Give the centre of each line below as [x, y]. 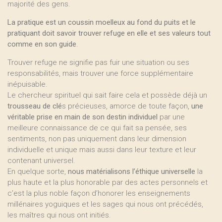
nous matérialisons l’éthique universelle [132, 171]
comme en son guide [42, 44]
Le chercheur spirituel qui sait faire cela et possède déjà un [107, 95]
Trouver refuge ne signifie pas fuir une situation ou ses [98, 62]
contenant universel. [41, 161]
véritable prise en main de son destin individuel [83, 117]
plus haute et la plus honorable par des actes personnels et [108, 182]
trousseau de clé [35, 106]
